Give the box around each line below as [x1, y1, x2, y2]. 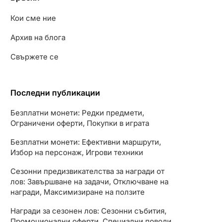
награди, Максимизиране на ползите [10, 187, 145, 197]
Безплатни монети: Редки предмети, [10, 108, 144, 117]
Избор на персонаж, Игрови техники [10, 148, 143, 157]
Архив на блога [10, 33, 65, 42]
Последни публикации [10, 88, 100, 98]
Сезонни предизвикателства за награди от [10, 166, 165, 176]
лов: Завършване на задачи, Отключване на [10, 177, 168, 186]
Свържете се [10, 52, 58, 61]
